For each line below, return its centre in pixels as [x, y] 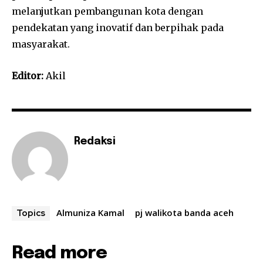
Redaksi [95, 141]
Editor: [28, 75]
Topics [31, 213]
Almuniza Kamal [90, 212]
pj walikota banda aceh [184, 212]
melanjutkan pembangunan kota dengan [107, 11]
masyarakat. [41, 44]
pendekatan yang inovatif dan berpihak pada [118, 27]
